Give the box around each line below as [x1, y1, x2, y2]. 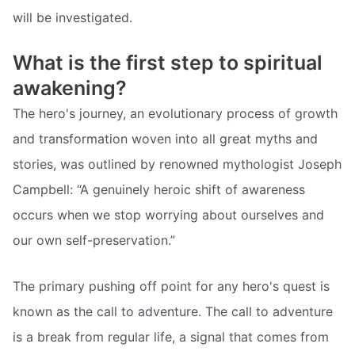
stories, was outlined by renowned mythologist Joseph [13, 156, 342, 173]
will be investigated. [13, 9, 132, 25]
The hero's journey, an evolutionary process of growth [13, 105, 338, 122]
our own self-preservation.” [13, 232, 175, 249]
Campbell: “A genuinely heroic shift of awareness [13, 181, 305, 198]
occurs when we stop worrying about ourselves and [13, 207, 324, 223]
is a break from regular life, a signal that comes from [13, 328, 329, 345]
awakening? [13, 76, 127, 101]
